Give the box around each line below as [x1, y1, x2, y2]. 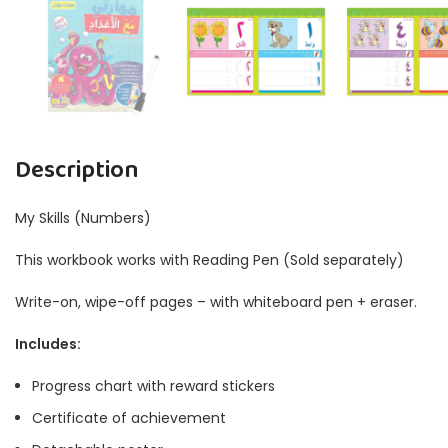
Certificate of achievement [32, 407, 226, 428]
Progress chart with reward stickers [32, 375, 275, 396]
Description [15, 150, 139, 190]
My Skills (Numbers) [15, 207, 151, 228]
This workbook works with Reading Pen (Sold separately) [15, 249, 404, 270]
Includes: [15, 333, 81, 354]
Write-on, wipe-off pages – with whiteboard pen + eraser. [15, 291, 417, 312]
